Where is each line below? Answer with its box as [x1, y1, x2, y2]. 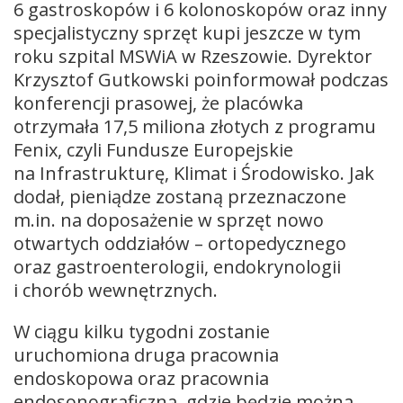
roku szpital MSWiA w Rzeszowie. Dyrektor [13, 43, 372, 68]
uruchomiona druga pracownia [13, 342, 279, 367]
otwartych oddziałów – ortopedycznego [13, 230, 346, 255]
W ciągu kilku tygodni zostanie [13, 318, 270, 344]
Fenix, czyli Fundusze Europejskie [13, 137, 293, 162]
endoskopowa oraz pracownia [13, 365, 269, 390]
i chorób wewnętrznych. [13, 277, 218, 302]
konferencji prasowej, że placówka [13, 90, 303, 115]
